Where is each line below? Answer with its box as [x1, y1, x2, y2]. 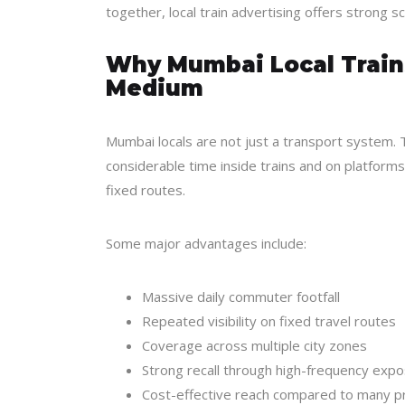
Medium [106, 75, 203, 101]
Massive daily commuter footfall [142, 287, 340, 306]
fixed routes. [106, 181, 185, 199]
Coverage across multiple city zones [142, 336, 367, 354]
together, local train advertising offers [106, 3, 346, 21]
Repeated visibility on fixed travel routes [142, 312, 396, 330]
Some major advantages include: [106, 234, 306, 252]
